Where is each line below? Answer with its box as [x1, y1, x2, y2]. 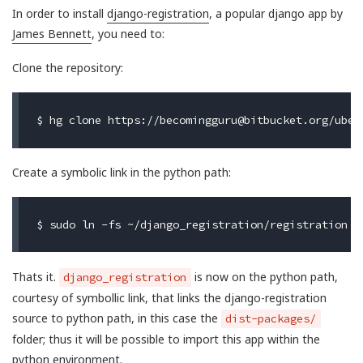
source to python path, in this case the [12, 310, 221, 326]
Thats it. [12, 268, 59, 284]
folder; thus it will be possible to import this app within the [12, 331, 320, 347]
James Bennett [12, 25, 92, 41]
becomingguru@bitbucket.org [159, 112, 328, 127]
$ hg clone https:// [36, 112, 160, 127]
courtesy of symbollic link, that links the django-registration [12, 289, 327, 305]
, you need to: [92, 25, 164, 41]
